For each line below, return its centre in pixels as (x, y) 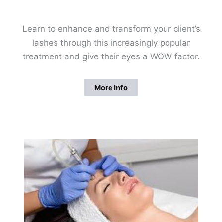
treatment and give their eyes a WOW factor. (111, 57)
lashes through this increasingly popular (111, 43)
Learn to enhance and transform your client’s (111, 29)
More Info (111, 87)
